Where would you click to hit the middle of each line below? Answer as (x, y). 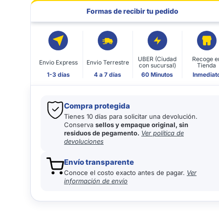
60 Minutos (157, 75)
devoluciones (84, 141)
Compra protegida (97, 106)
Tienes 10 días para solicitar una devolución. (131, 116)
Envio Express (58, 62)
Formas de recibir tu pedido (133, 11)
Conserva (80, 125)
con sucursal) (157, 65)
